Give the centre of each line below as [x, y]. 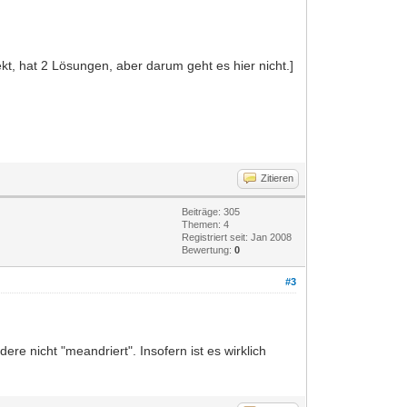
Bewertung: [208, 249]
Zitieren [278, 178]
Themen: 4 [206, 224]
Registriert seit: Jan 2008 [237, 237]
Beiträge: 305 [211, 211]
